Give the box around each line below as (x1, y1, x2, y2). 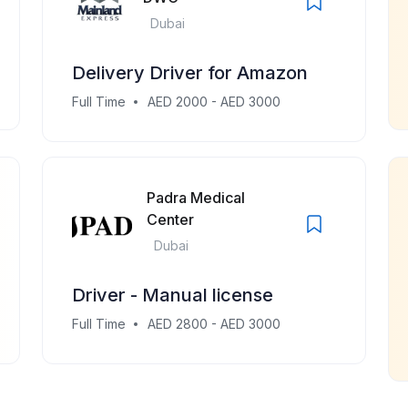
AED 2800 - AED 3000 (148, 316, 280, 331)
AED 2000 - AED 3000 (148, 94, 280, 109)
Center (146, 210, 194, 229)
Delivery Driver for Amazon (72, 62, 308, 84)
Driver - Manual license (72, 284, 273, 306)
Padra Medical (146, 189, 245, 207)
